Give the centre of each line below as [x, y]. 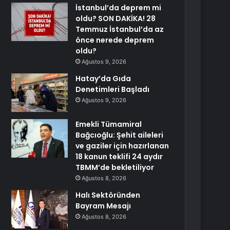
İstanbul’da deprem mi [119, 8]
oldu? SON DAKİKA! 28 [116, 18]
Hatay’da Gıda [103, 79]
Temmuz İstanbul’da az [120, 29]
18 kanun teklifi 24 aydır [119, 157]
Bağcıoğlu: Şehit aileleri [120, 135]
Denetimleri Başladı [113, 89]
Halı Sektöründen [108, 195]
